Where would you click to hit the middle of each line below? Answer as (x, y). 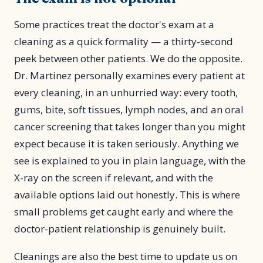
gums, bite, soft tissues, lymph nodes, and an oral (129, 109)
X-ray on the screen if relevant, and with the (114, 178)
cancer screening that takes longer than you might (130, 127)
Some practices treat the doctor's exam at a (114, 24)
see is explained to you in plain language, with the (130, 161)
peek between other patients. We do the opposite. (128, 58)
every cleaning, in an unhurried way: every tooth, (126, 92)
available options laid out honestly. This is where (127, 195)
